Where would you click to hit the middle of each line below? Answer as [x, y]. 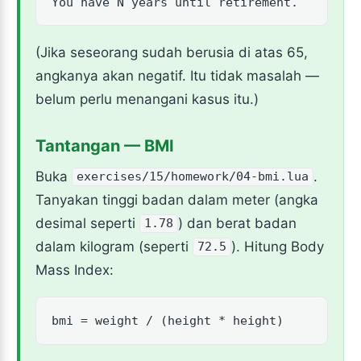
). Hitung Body [278, 246]
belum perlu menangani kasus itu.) [147, 99]
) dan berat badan [238, 223]
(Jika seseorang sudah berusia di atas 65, [171, 52]
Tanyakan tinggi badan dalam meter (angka [176, 199]
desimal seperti [87, 223]
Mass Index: [74, 270]
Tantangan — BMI [104, 146]
